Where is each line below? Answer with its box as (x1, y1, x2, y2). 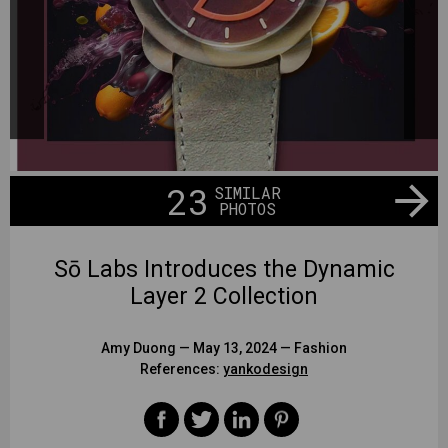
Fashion (294, 340, 347, 356)
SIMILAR (214, 182, 281, 203)
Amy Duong (101, 340, 176, 356)
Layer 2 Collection (130, 283, 318, 310)
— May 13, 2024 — (176, 340, 294, 356)
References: (140, 361, 223, 377)
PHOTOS (219, 198, 276, 219)
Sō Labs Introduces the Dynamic (53, 256, 395, 283)
